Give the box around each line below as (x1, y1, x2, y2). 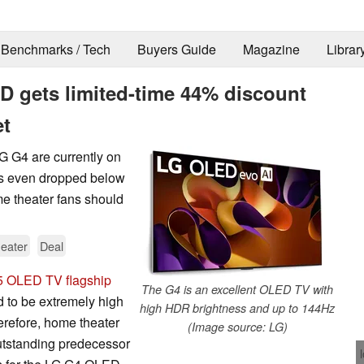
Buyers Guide (136, 40, 216, 59)
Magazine (242, 40, 300, 59)
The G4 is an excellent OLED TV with (141, 280, 333, 297)
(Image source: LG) (187, 318, 288, 335)
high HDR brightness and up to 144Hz (140, 299, 335, 316)
